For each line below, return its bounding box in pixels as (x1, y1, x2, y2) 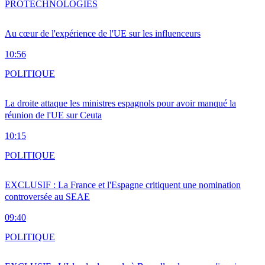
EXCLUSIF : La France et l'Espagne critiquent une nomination (5, 180, 241, 190)
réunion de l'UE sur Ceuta (5, 110, 102, 121)
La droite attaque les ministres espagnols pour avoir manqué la (5, 98, 236, 109)
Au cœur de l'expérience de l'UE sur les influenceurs (5, 28, 201, 39)
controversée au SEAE (5, 192, 90, 202)
